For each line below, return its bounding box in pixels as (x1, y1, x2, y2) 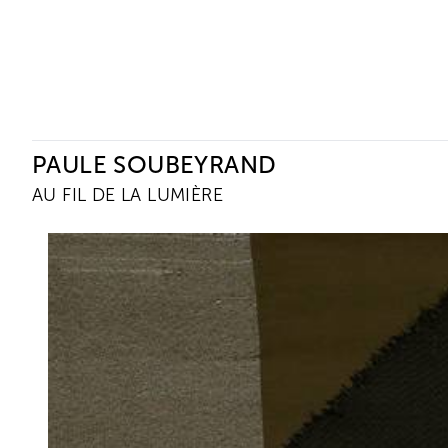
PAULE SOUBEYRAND (32, 150, 277, 179)
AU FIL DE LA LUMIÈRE (32, 184, 223, 206)
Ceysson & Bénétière (32, 86, 259, 105)
